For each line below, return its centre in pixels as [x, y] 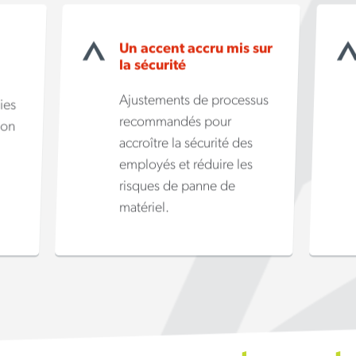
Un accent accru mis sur [196, 48]
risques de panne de [178, 186]
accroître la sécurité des [186, 143]
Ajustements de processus [194, 100]
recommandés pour [176, 122]
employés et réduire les [186, 164]
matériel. [145, 207]
